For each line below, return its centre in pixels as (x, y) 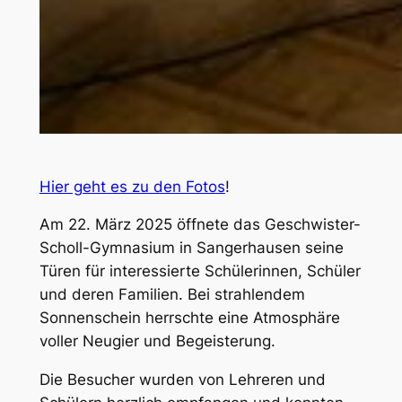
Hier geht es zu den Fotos (132, 186)
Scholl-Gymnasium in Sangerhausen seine (191, 248)
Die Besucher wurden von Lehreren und (182, 380)
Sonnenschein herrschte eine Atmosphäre (189, 318)
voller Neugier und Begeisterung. (157, 341)
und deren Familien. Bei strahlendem (172, 295)
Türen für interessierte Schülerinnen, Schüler (200, 271)
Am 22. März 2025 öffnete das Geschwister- (200, 225)
